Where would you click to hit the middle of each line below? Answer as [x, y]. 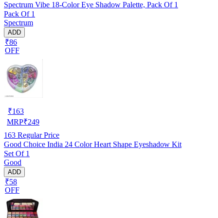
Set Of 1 [17, 153]
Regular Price [37, 135]
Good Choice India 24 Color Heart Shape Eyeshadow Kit [93, 144]
